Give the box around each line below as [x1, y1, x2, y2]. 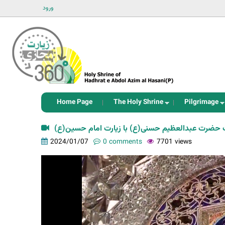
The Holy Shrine [114, 97, 163, 107]
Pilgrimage [184, 97, 218, 107]
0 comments [103, 137, 142, 147]
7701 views [157, 137, 192, 147]
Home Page [57, 97, 92, 107]
